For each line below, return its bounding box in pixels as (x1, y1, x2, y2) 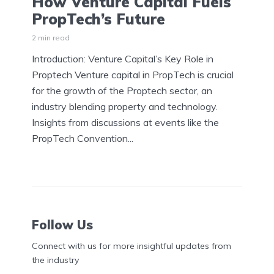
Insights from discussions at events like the (32, 116, 219, 129)
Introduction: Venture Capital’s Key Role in (32, 53, 213, 65)
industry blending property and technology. (32, 100, 218, 113)
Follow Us (32, 217, 93, 232)
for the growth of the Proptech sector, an (32, 84, 212, 97)
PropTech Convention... (32, 132, 133, 145)
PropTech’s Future (32, 10, 165, 29)
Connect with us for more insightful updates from (32, 240, 231, 252)
